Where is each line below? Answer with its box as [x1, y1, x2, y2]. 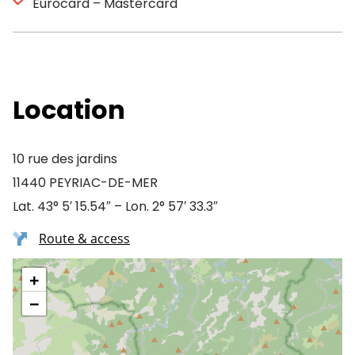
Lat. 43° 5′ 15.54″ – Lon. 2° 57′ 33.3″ [13, 197, 218, 216]
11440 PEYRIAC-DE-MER [13, 174, 158, 192]
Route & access [39, 230, 130, 247]
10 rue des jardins [13, 150, 117, 168]
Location [13, 92, 125, 128]
